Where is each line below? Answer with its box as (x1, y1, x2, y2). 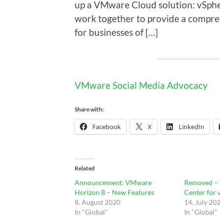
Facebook (92, 122, 121, 131)
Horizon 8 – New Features (75, 188, 154, 196)
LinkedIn (179, 122, 204, 131)
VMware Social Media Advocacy (75, 79, 208, 91)
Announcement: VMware (75, 178, 152, 187)
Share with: (75, 105, 104, 113)
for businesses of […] (75, 26, 158, 38)
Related (75, 164, 95, 172)
